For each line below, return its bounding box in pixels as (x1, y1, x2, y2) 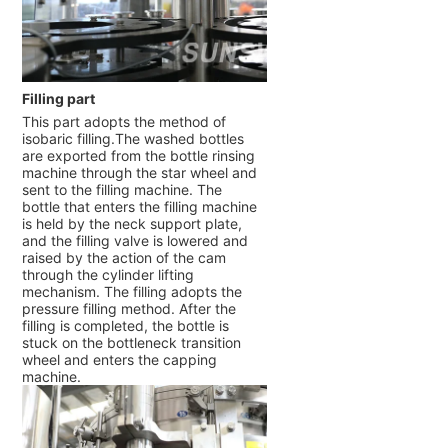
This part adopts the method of (21, 113, 226, 131)
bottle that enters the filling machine (21, 198, 257, 216)
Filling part (21, 90, 95, 108)
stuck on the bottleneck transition (21, 334, 241, 352)
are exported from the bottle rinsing (21, 147, 255, 165)
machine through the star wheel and (21, 164, 257, 182)
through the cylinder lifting (21, 266, 194, 284)
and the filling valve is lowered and (21, 232, 248, 250)
